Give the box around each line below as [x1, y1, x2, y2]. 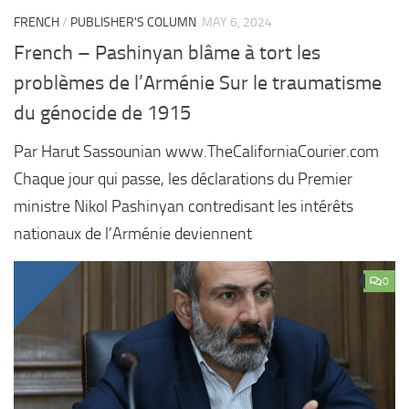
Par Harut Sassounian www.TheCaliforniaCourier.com [14, 141, 386, 162]
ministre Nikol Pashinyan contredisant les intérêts [14, 195, 353, 216]
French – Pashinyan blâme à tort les [14, 40, 320, 65]
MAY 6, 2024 [202, 15, 272, 31]
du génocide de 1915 [14, 100, 191, 125]
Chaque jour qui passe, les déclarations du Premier [14, 168, 352, 189]
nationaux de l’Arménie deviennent [14, 223, 252, 244]
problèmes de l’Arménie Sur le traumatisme [14, 70, 382, 95]
